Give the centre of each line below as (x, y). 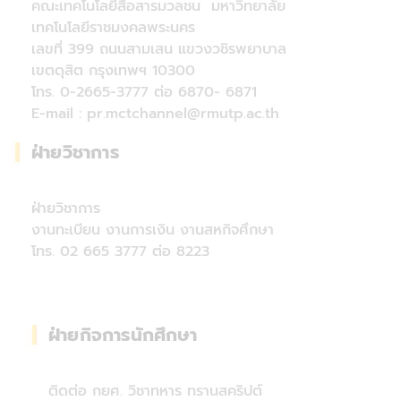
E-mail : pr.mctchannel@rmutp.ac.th (155, 114)
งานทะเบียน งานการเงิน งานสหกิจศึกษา (153, 230)
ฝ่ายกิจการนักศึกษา (123, 335)
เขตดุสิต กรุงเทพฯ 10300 (113, 71)
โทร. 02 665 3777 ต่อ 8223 (120, 252)
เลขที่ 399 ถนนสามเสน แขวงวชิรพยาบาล (159, 50)
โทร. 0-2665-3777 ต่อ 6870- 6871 (144, 93)
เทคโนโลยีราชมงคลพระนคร (113, 28)
